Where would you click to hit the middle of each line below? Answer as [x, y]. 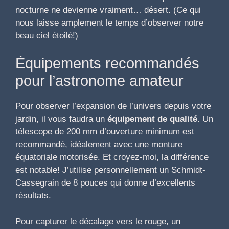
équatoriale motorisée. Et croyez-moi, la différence [112, 157]
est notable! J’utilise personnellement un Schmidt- [110, 170]
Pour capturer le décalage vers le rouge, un [98, 221]
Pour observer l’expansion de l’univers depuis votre [113, 106]
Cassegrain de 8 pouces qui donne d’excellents [105, 183]
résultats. [33, 196]
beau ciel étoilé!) [47, 35]
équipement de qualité [152, 119]
